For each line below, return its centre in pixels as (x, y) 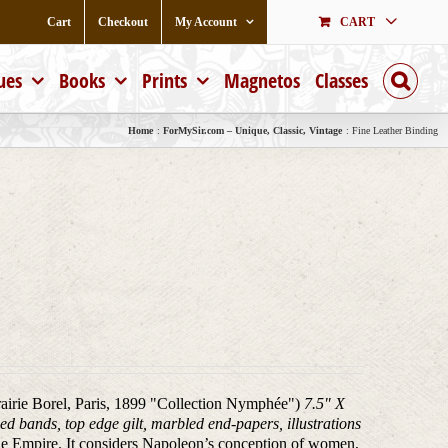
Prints (164, 80)
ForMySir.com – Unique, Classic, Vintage (252, 130)
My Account (206, 21)
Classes (341, 80)
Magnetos (262, 80)
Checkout (123, 21)
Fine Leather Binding (395, 130)
